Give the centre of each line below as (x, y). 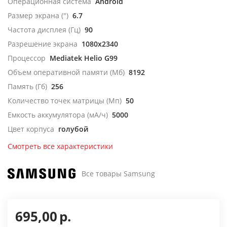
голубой (73, 129)
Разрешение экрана (43, 44)
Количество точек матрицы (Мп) (65, 101)
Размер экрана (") (38, 15)
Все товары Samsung (118, 174)
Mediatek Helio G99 (84, 58)
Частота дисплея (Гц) (44, 30)
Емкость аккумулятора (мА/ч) (58, 115)
